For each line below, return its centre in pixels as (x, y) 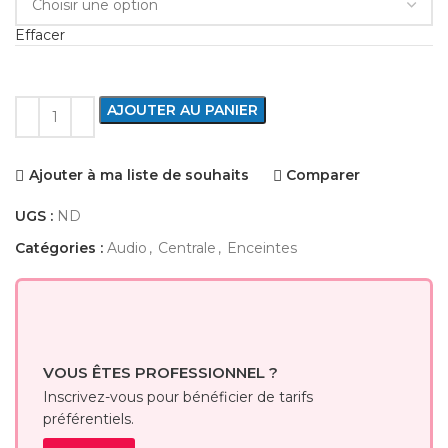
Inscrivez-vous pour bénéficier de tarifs (178, 397)
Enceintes (262, 248)
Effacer (40, 35)
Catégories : (59, 248)
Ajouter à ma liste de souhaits (138, 175)
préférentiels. (88, 419)
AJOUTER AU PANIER (182, 110)
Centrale (187, 248)
